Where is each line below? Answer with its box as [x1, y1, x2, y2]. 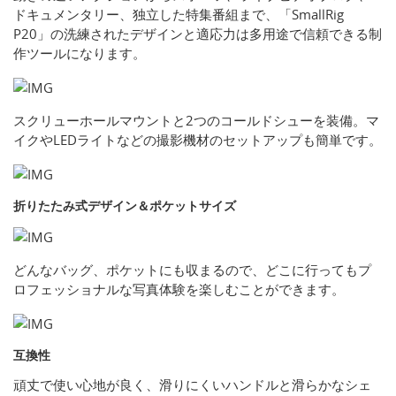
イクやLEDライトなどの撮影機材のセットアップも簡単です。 [13, 131, 382, 149]
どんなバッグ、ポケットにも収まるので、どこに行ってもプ [13, 261, 371, 279]
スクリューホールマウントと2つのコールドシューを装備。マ [13, 111, 379, 130]
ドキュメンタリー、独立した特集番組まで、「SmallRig [13, 5, 344, 24]
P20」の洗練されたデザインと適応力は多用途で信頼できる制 [13, 25, 382, 43]
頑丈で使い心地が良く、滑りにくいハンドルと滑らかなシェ [13, 376, 371, 394]
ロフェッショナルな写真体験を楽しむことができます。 [13, 280, 345, 299]
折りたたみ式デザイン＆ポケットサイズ [13, 197, 236, 215]
